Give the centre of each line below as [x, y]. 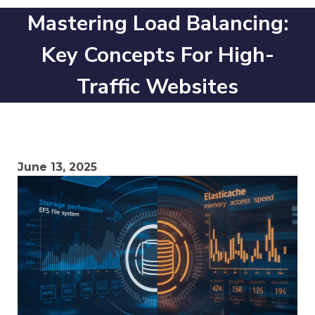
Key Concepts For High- [157, 55]
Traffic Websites [157, 87]
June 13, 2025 [57, 167]
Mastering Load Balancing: [157, 24]
